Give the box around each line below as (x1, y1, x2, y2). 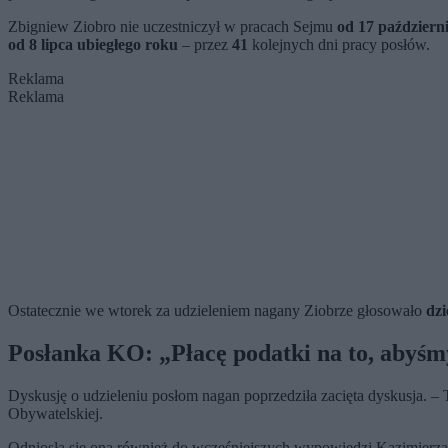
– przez (178, 36, 232, 54)
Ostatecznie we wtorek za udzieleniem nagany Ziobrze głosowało (8, 302, 426, 320)
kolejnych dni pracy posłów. (248, 36, 430, 54)
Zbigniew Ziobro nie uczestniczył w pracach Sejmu (8, 18, 337, 36)
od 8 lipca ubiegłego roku (8, 36, 178, 54)
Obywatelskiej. (8, 404, 103, 422)
